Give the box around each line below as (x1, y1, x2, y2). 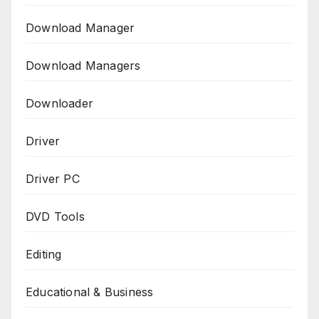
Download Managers (26, 58, 141, 73)
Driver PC (26, 171, 80, 186)
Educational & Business (26, 284, 154, 299)
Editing (26, 246, 62, 261)
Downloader (26, 95, 93, 110)
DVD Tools (26, 209, 85, 224)
